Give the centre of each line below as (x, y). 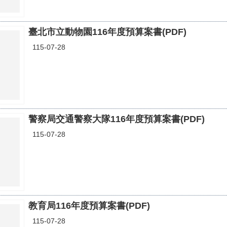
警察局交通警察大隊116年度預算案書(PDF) (117, 119)
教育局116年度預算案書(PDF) (89, 206)
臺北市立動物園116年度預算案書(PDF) (107, 32)
